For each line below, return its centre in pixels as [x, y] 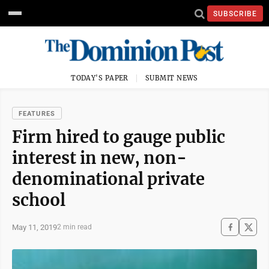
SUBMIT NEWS [172, 78]
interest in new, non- [99, 158]
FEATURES [37, 114]
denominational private [108, 179]
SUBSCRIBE [235, 14]
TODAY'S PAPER [100, 78]
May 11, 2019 [35, 227]
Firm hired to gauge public [119, 137]
